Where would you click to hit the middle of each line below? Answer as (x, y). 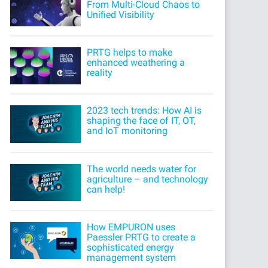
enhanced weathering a (136, 63)
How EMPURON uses (131, 227)
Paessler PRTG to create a (141, 237)
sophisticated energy (131, 247)
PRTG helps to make (130, 53)
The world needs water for (142, 169)
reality (100, 73)
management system (132, 257)
